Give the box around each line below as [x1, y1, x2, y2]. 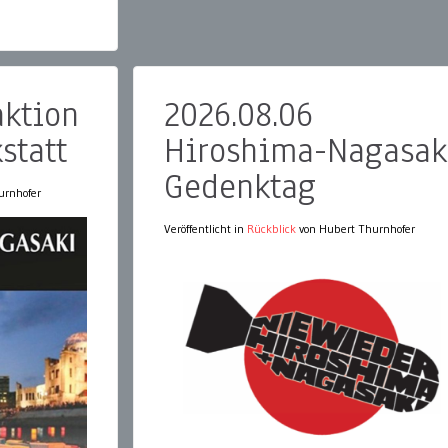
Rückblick [247, 221, 296, 237]
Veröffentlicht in [164, 221, 247, 237]
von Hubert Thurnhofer [296, 221, 415, 237]
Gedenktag [164, 163, 316, 211]
